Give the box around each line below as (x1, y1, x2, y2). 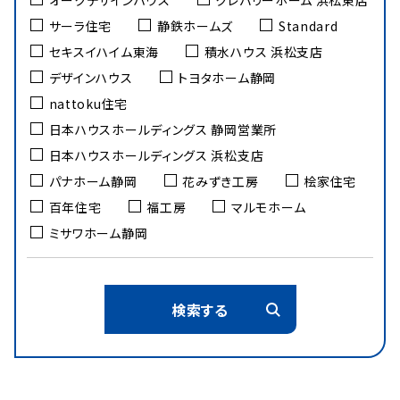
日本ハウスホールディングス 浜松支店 (48, 146, 264, 164)
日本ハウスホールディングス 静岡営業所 (48, 120, 277, 138)
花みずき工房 (182, 171, 259, 190)
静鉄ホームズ (156, 16, 234, 35)
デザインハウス (48, 68, 133, 87)
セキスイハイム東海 (48, 42, 159, 61)
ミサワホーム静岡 (48, 223, 148, 242)
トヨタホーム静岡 (178, 68, 276, 87)
